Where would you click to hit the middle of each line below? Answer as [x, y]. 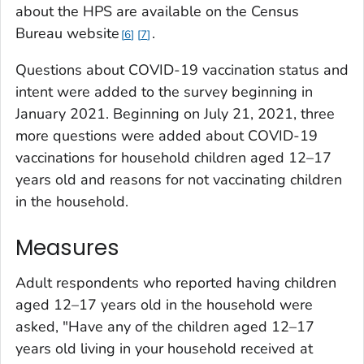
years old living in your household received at [164, 349]
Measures [67, 247]
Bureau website [67, 33]
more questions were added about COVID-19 [167, 135]
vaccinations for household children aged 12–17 [173, 157]
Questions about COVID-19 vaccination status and [182, 69]
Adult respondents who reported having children [176, 283]
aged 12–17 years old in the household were [164, 305]
